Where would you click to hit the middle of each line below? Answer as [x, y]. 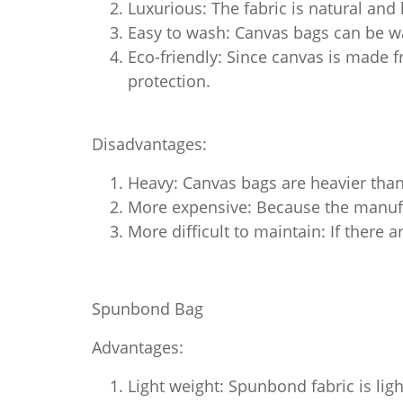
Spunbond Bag [148, 308]
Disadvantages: [149, 143]
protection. [169, 81]
